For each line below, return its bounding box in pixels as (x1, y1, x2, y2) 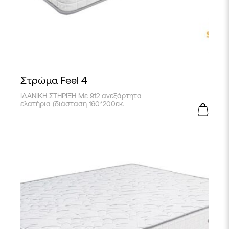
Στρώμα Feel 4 (20, 74, 87, 86)
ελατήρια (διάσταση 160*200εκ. (20, 100, 124, 108)
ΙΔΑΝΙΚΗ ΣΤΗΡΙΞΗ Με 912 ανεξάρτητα (20, 91, 142, 100)
